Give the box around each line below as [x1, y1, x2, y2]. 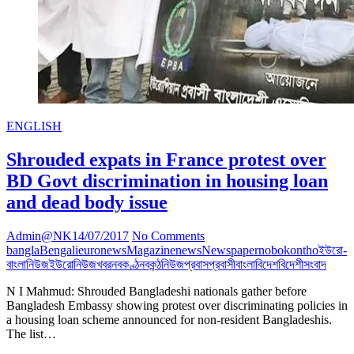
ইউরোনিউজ [49, 258, 96, 272]
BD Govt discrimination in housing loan [6, 171, 328, 192]
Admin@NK [6, 229, 72, 243]
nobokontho [258, 243, 318, 258]
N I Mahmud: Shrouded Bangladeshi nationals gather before [6, 284, 307, 299]
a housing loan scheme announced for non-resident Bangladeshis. [6, 313, 332, 327]
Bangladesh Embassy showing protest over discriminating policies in [6, 299, 348, 313]
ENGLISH [6, 119, 62, 134]
